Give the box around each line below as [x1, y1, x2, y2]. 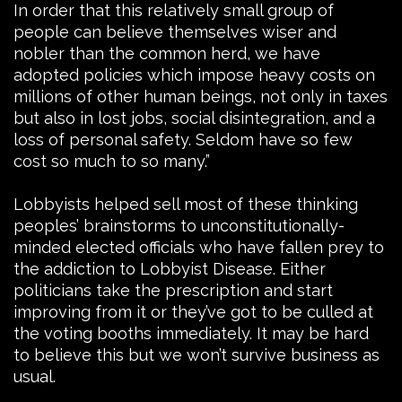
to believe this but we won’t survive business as [13, 345, 380, 364]
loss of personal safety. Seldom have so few [13, 129, 353, 149]
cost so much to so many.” [13, 151, 210, 170]
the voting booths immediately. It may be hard [13, 323, 369, 343]
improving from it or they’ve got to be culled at [13, 301, 373, 321]
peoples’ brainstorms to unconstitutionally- [13, 215, 345, 235]
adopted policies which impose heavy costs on [13, 65, 375, 84]
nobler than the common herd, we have [13, 43, 320, 63]
